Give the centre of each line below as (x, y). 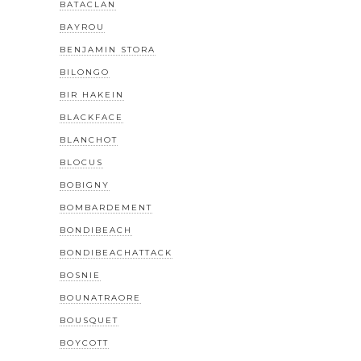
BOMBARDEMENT (106, 208)
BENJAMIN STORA (108, 50)
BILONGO (85, 73)
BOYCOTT (84, 343)
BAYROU (82, 27)
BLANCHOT (89, 140)
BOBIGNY (85, 185)
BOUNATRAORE (100, 298)
